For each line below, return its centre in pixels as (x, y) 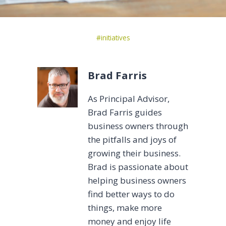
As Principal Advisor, (129, 98)
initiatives (115, 37)
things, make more (125, 207)
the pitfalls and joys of (132, 139)
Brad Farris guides (125, 112)
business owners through (138, 126)
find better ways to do (131, 194)
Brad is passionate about (138, 166)
